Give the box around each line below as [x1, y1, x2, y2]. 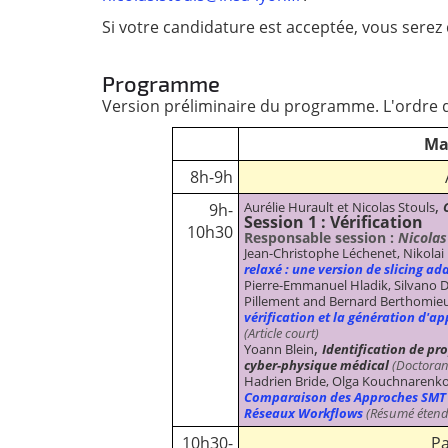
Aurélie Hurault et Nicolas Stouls [244, 197, 435, 216]
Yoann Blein [244, 339, 314, 358]
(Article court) [244, 323, 319, 342]
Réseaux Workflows [244, 403, 363, 422]
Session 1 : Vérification [244, 210, 423, 233]
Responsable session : [244, 227, 398, 247]
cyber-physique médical [244, 355, 389, 374]
